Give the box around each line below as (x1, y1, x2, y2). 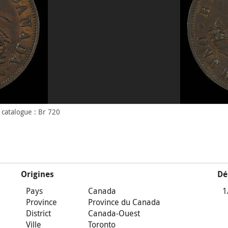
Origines (20, 169, 54, 179)
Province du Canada (88, 196, 160, 208)
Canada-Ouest (88, 208, 140, 219)
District (25, 208, 51, 219)
